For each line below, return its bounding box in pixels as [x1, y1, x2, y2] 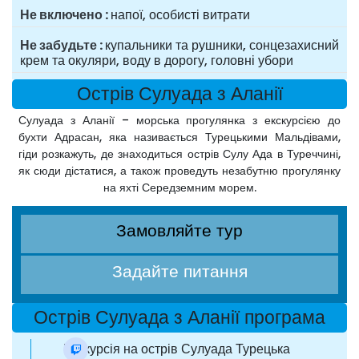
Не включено [20, 6, 103, 25]
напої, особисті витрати [111, 6, 250, 25]
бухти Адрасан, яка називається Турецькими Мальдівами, [18, 129, 341, 146]
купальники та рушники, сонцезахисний [105, 36, 339, 55]
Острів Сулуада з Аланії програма [34, 305, 325, 331]
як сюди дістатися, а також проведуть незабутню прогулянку [18, 163, 341, 179]
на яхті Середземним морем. [103, 179, 256, 196]
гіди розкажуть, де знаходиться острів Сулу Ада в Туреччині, [18, 146, 341, 163]
